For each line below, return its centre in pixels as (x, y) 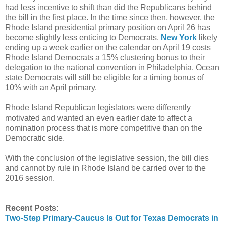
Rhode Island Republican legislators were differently (98, 107)
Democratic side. (35, 138)
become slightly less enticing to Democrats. (83, 37)
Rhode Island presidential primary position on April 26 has (108, 27)
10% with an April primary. (51, 87)
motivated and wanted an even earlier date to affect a (99, 118)
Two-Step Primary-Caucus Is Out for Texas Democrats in (112, 218)
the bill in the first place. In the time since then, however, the (110, 17)
